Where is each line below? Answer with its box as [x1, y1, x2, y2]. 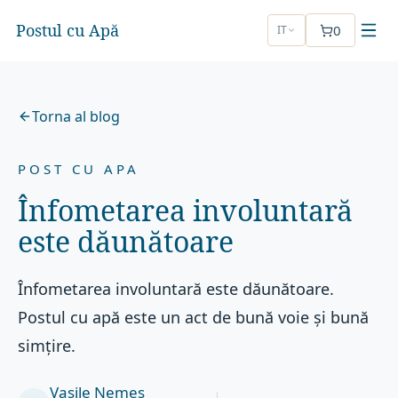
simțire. [18, 335, 76, 356]
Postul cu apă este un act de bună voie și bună [18, 306, 370, 328]
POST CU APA [18, 160, 140, 178]
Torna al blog [32, 107, 121, 126]
